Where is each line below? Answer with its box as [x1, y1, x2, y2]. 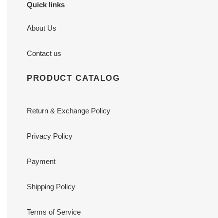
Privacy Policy [27, 132, 73, 141]
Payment [27, 157, 55, 166]
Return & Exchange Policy [27, 107, 110, 115]
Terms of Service [27, 208, 81, 217]
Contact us [27, 49, 61, 57]
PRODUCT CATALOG [27, 73, 120, 82]
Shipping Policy [27, 182, 75, 191]
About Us [27, 23, 56, 32]
